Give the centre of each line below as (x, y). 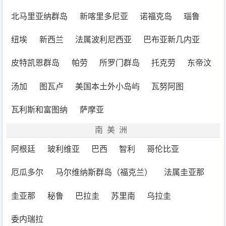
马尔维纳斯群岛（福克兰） (104, 173)
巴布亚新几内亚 (171, 40)
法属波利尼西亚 (103, 40)
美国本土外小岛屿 (107, 86)
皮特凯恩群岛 (36, 63)
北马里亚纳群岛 (40, 17)
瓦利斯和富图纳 (40, 109)
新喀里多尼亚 (104, 17)
